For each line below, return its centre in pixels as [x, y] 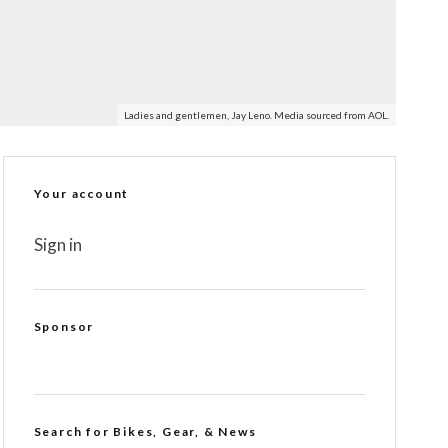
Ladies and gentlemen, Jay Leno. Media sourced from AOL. [256, 115]
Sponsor [64, 326]
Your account [81, 193]
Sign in [57, 244]
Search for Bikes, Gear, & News [145, 431]
